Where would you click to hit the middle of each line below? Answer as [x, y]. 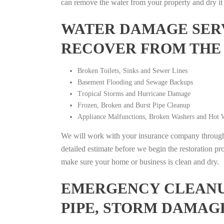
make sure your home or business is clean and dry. [140, 162]
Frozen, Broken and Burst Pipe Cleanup [133, 105]
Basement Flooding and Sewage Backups [135, 82]
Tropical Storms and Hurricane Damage [134, 94]
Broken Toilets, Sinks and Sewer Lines [132, 71]
